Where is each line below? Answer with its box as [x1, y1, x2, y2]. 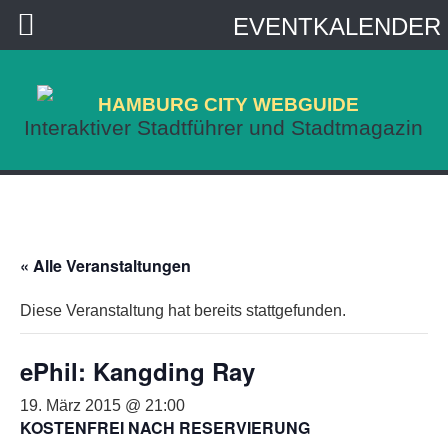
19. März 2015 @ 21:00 [20, 397, 185, 415]
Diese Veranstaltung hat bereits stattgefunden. [20, 302, 346, 320]
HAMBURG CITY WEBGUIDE [97, 92, 359, 115]
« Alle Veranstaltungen [20, 254, 191, 278]
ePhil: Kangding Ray [20, 354, 255, 389]
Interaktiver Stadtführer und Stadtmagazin [24, 115, 423, 139]
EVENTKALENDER [232, 13, 441, 41]
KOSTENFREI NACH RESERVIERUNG [20, 416, 310, 440]
